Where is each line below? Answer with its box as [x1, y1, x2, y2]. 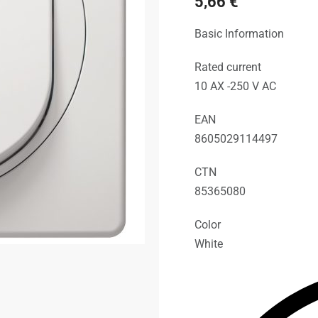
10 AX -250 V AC [194, 79, 276, 94]
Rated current [194, 60, 261, 75]
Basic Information [194, 27, 284, 41]
